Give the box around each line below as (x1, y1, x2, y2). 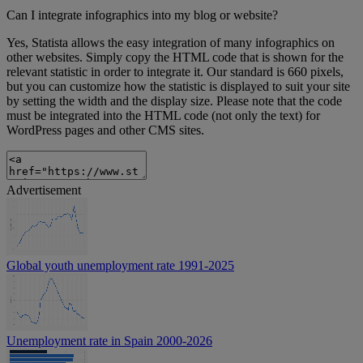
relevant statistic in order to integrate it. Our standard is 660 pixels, (6, 65, 344, 79)
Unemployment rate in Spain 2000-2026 (6, 334, 212, 348)
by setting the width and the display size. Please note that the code (6, 94, 342, 109)
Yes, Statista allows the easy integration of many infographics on (6, 36, 335, 50)
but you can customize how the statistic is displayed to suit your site (6, 79, 350, 94)
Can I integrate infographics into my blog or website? (6, 8, 278, 23)
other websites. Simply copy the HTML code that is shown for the (6, 50, 344, 65)
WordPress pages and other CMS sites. (6, 123, 204, 138)
